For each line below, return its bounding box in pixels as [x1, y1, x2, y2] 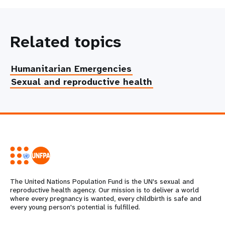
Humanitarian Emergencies [11, 63, 132, 75]
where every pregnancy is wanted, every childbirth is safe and [10, 194, 201, 203]
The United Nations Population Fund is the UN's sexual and [10, 177, 194, 186]
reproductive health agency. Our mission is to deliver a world [10, 185, 199, 195]
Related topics [10, 32, 121, 53]
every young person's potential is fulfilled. [10, 202, 140, 212]
